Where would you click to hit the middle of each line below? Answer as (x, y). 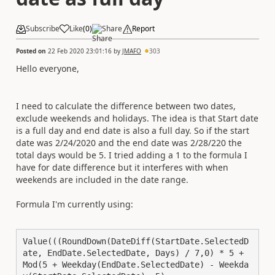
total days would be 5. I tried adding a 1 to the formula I (132, 155)
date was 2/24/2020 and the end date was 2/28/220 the (129, 142)
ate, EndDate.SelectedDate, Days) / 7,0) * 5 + (133, 253)
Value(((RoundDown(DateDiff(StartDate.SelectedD (136, 241)
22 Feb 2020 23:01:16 (80, 51)
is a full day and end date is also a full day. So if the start (133, 130)
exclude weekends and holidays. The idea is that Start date (137, 118)
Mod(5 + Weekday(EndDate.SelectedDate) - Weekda (136, 265)
